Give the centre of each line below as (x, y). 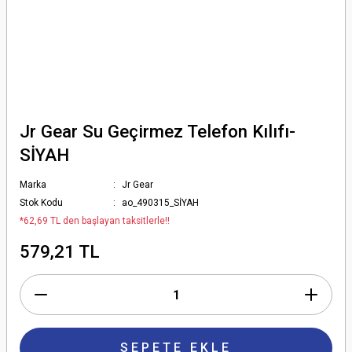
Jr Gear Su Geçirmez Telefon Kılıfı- (158, 131)
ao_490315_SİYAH (161, 203)
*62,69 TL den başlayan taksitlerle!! (95, 221)
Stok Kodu (41, 203)
